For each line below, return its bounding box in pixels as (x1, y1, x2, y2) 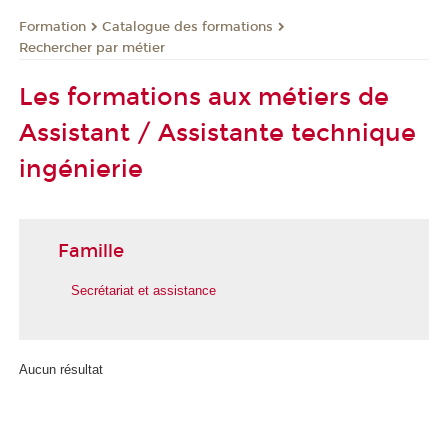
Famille (58, 240, 124, 263)
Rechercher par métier (19, 39, 165, 56)
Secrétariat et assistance (71, 282, 216, 298)
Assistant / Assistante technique (19, 119, 416, 148)
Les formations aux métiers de (19, 83, 389, 112)
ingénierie (19, 155, 143, 184)
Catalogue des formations (102, 18, 273, 35)
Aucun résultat (19, 362, 103, 378)
